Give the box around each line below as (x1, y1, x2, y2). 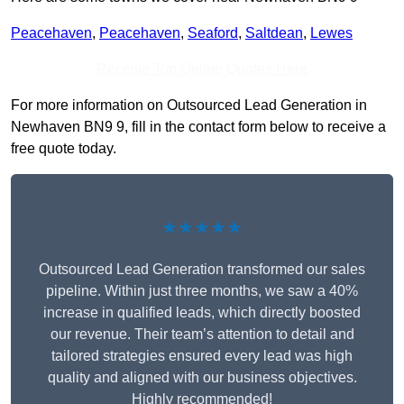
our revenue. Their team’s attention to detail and (50, 326, 354, 343)
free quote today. (11, 141, 116, 157)
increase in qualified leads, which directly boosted (43, 305, 361, 321)
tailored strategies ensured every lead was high (51, 348, 353, 364)
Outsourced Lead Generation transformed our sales (39, 262, 365, 278)
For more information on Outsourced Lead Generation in (11, 97, 367, 114)
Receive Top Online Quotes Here (96, 61, 308, 78)
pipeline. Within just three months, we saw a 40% (46, 283, 358, 299)
